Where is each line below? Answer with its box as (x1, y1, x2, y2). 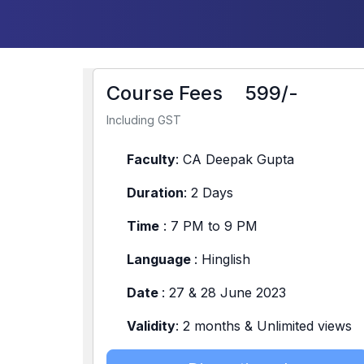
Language (127, 251, 194, 267)
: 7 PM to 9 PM (159, 218, 258, 234)
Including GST (106, 113, 181, 127)
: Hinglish (194, 251, 250, 267)
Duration (127, 184, 184, 201)
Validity (127, 318, 175, 334)
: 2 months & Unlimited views (175, 318, 352, 334)
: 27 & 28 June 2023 (162, 284, 286, 301)
